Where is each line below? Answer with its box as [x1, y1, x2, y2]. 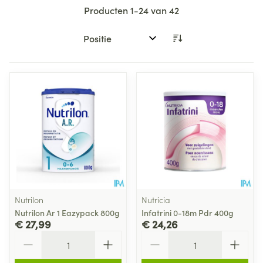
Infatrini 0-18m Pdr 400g [141, 206, 234, 218]
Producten [84, 3, 130, 16]
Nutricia [141, 193, 170, 205]
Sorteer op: [78, 36, 125, 50]
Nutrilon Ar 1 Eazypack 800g [15, 206, 120, 218]
